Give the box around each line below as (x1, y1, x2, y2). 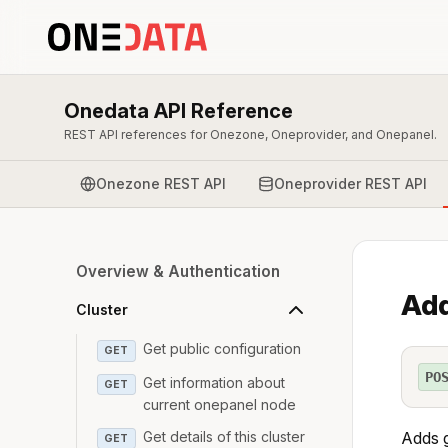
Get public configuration (143, 340, 302, 357)
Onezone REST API (96, 174, 226, 192)
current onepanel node (143, 395, 297, 413)
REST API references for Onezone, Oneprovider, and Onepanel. (64, 127, 437, 142)
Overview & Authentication (76, 262, 280, 281)
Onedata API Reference (64, 99, 293, 123)
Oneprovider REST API (274, 174, 427, 192)
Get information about (143, 373, 286, 391)
